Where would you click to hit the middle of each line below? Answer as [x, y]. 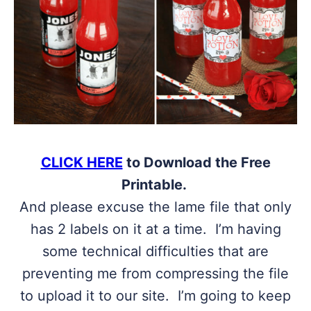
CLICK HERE [82, 163]
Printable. [155, 185]
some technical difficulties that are [155, 252]
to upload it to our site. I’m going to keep [155, 296]
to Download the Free [196, 163]
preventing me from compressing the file [155, 274]
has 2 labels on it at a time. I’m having [155, 229]
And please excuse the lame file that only [155, 207]
